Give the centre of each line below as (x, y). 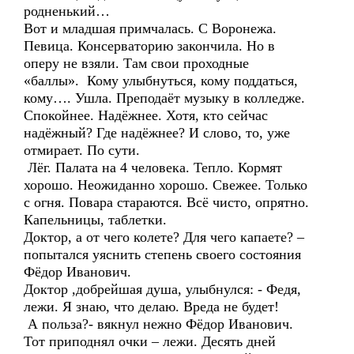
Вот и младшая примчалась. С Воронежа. (150, 28)
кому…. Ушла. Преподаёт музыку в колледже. (164, 98)
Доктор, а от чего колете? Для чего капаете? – (164, 237)
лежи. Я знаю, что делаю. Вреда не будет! (151, 307)
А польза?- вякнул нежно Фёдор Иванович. (158, 324)
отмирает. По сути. (82, 150)
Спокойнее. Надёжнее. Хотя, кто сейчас (146, 115)
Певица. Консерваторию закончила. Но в (149, 46)
